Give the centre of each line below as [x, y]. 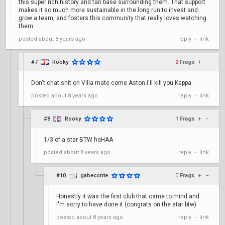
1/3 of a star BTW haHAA [78, 140]
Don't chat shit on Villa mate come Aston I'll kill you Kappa [111, 83]
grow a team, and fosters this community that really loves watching [113, 18]
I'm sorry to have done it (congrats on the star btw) [126, 204]
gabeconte [94, 176]
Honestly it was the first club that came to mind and [128, 196]
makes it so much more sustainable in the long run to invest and [108, 10]
